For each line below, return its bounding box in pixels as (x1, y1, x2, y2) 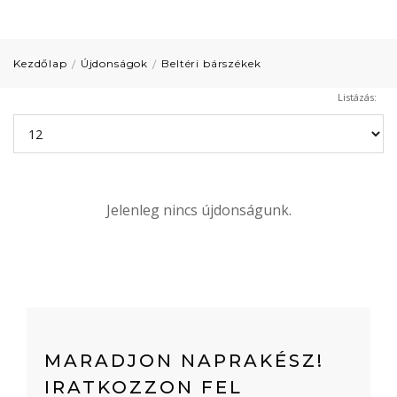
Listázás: (338, 90, 377, 104)
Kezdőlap (13, 57, 67, 70)
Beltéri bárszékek (161, 57, 261, 70)
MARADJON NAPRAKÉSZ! (44, 350, 324, 371)
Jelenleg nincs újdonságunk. (105, 200, 292, 220)
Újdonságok (80, 57, 149, 70)
